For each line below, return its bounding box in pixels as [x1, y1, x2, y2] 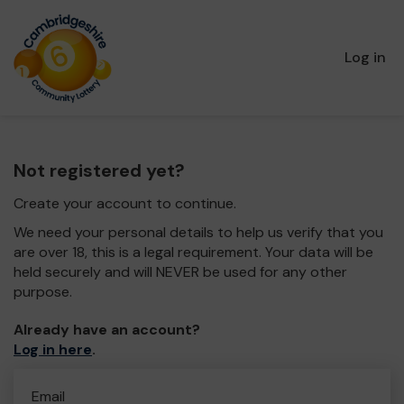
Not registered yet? [14, 159, 185, 182]
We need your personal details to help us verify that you [14, 223, 383, 242]
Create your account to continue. [14, 194, 236, 213]
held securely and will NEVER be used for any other [14, 262, 347, 281]
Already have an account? [14, 320, 200, 339]
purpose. [14, 282, 72, 301]
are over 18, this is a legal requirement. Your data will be [14, 243, 373, 262]
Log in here [14, 340, 92, 359]
